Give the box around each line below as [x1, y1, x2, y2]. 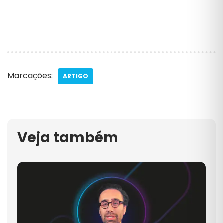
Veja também [17, 127, 118, 147]
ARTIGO [63, 71, 88, 80]
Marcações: [7, 69, 53, 81]
